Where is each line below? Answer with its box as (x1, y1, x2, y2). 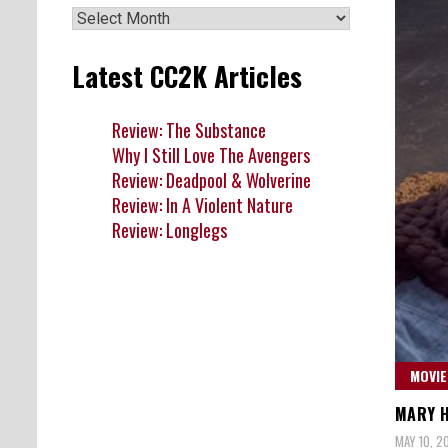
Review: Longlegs (112, 216, 227, 243)
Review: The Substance (112, 116, 266, 143)
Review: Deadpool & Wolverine (112, 166, 311, 193)
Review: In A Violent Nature (112, 191, 293, 218)
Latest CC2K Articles (72, 56, 302, 97)
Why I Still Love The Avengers (112, 141, 310, 168)
